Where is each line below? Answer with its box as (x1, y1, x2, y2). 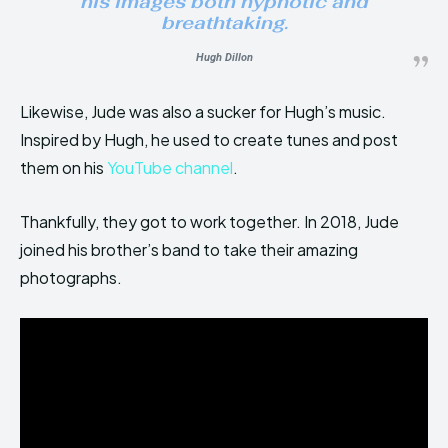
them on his (20, 156, 107, 178)
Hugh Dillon (195, 50, 253, 64)
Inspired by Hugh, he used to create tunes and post (20, 128, 398, 150)
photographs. (20, 266, 122, 288)
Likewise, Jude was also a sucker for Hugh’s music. (20, 100, 386, 122)
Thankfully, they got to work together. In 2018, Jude (20, 210, 399, 232)
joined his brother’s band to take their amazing (20, 238, 358, 260)
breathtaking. (160, 10, 288, 34)
